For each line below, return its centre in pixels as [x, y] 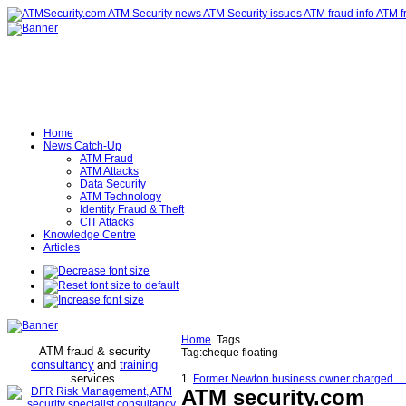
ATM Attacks [109, 171]
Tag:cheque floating [230, 353]
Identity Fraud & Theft [132, 209]
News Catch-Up [82, 146]
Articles [62, 247]
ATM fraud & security [94, 351]
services [93, 378]
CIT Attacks [107, 222]
